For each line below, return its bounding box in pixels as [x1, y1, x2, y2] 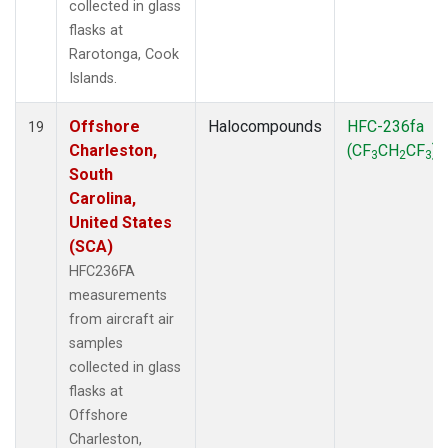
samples [69, 334, 123, 352]
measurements [69, 286, 167, 304]
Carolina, [69, 188, 136, 208]
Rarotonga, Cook [69, 45, 179, 63]
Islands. [69, 69, 117, 87]
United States [69, 212, 172, 232]
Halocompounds [208, 116, 322, 136]
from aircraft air [69, 310, 174, 328]
